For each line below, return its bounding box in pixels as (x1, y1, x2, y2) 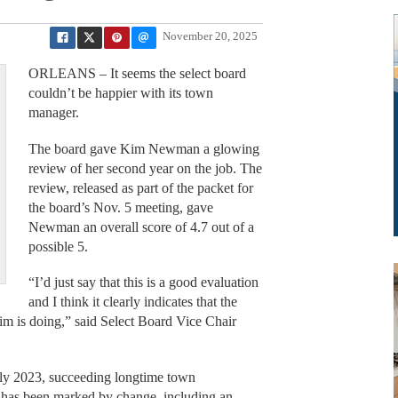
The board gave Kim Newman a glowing (28, 140, 259, 156)
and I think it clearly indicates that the (28, 294, 237, 310)
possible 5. (28, 238, 92, 254)
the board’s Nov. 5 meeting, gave (28, 199, 213, 215)
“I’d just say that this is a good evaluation (28, 275, 259, 291)
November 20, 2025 (163, 30, 258, 44)
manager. (28, 105, 79, 121)
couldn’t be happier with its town (28, 85, 213, 101)
